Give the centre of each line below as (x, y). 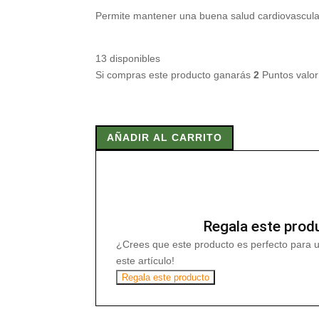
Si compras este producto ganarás (175, 75)
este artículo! (146, 261)
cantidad (114, 189)
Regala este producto (166, 278)
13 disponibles (128, 58)
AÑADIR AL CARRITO (165, 138)
